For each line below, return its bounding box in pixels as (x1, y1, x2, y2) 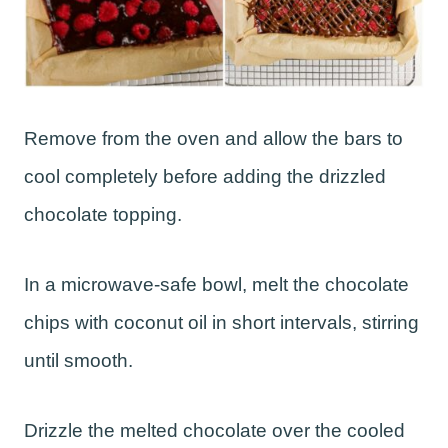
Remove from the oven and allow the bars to (24, 128, 403, 150)
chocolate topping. (24, 204, 182, 226)
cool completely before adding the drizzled (24, 166, 386, 188)
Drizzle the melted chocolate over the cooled (24, 420, 405, 442)
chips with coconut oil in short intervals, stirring (24, 312, 419, 334)
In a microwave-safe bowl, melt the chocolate (24, 274, 409, 296)
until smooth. (24, 350, 133, 372)
